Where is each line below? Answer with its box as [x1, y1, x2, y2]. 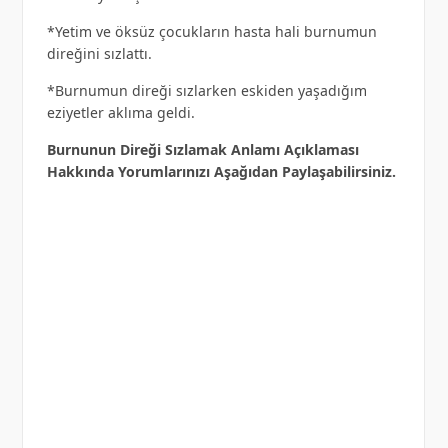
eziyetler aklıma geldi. [46, 102, 195, 122]
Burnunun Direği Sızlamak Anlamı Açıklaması [46, 139, 359, 159]
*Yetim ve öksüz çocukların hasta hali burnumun [46, 21, 377, 41]
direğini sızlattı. [46, 43, 152, 63]
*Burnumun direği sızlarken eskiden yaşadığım [46, 80, 367, 100]
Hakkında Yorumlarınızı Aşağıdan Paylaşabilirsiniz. [46, 161, 396, 181]
